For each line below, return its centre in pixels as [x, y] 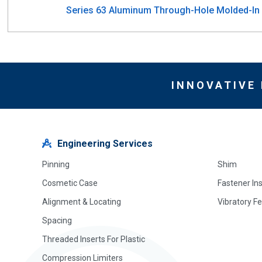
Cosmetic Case [70, 183]
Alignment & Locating [82, 201]
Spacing [57, 220]
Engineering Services [105, 143]
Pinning [56, 164]
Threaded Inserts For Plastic [94, 239]
